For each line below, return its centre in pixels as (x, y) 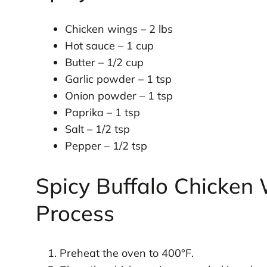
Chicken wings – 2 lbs (119, 29)
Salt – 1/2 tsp (97, 129)
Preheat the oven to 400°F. (126, 253)
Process (75, 213)
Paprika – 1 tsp (102, 113)
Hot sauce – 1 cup (109, 46)
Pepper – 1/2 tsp (106, 146)
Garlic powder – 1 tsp (118, 79)
